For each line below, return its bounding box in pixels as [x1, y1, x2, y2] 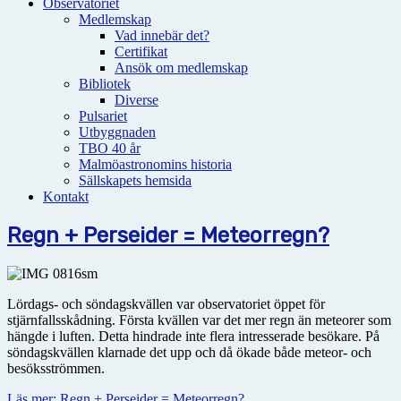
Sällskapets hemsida [79, 173, 192, 188]
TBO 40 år [79, 141, 141, 156]
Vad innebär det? [115, 28, 209, 43]
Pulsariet [79, 108, 127, 124]
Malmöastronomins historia [79, 157, 232, 172]
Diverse [115, 92, 158, 107]
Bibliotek [79, 76, 131, 91]
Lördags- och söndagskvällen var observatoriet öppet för [7, 295, 325, 311]
